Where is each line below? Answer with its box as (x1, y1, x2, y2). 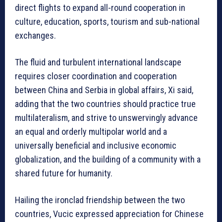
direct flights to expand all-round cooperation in (15, 2, 185, 13)
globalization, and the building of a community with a (15, 154, 201, 165)
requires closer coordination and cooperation (15, 70, 177, 81)
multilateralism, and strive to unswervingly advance (15, 112, 198, 123)
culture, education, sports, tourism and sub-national (15, 16, 200, 27)
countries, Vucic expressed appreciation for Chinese (15, 208, 204, 219)
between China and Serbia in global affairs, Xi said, (15, 84, 193, 95)
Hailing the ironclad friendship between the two (15, 194, 185, 205)
